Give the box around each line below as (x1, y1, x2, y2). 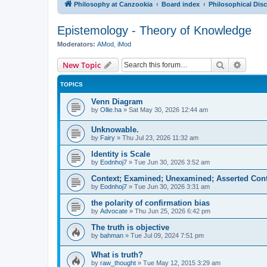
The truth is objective (91, 222, 169, 232)
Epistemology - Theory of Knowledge (57, 23, 252, 37)
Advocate (100, 207, 128, 215)
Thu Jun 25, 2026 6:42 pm (135, 207, 210, 215)
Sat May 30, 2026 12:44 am (129, 106, 208, 113)
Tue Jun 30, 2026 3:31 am (134, 182, 210, 190)
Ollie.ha (100, 106, 122, 113)
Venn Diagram (91, 97, 143, 106)
